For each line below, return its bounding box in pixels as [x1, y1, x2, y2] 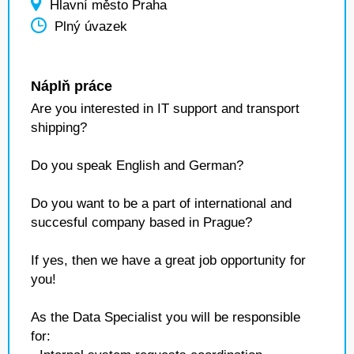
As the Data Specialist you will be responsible [31, 310, 300, 325]
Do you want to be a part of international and [31, 196, 292, 211]
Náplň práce [31, 78, 112, 94]
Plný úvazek [55, 19, 127, 35]
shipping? [31, 120, 87, 135]
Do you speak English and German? [31, 158, 243, 173]
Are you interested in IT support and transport [31, 101, 299, 116]
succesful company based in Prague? [31, 215, 252, 230]
